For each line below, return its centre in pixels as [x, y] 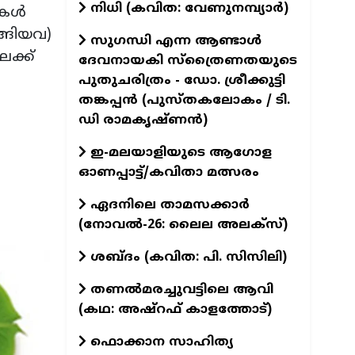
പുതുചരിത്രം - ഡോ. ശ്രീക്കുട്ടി [181, 80]
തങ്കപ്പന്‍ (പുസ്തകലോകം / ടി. [184, 100]
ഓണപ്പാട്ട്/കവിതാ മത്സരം [168, 172]
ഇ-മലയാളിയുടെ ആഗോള [179, 153]
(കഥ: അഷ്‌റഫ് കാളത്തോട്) [175, 309]
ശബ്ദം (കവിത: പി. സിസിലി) [186, 257]
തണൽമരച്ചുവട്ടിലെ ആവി [179, 290]
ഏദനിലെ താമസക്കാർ [168, 205]
